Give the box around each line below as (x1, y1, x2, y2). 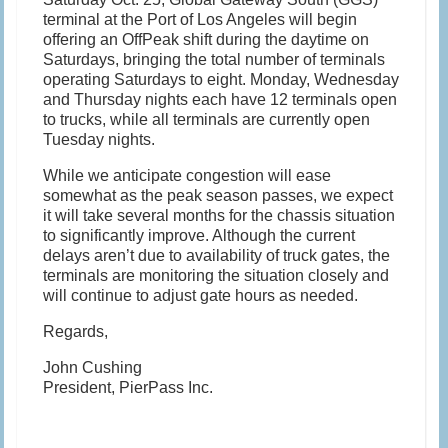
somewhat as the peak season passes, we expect (43, 187, 394, 205)
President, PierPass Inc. (43, 379, 214, 397)
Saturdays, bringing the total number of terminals (43, 51, 386, 69)
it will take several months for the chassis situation (43, 207, 396, 225)
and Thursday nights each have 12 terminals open (43, 91, 398, 109)
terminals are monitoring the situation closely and (43, 267, 390, 285)
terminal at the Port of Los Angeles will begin (43, 11, 358, 29)
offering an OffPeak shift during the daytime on (43, 31, 370, 49)
